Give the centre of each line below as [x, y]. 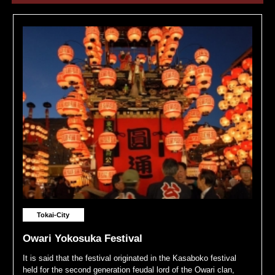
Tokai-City [53, 215]
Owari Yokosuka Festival [82, 238]
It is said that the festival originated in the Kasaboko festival [129, 258]
